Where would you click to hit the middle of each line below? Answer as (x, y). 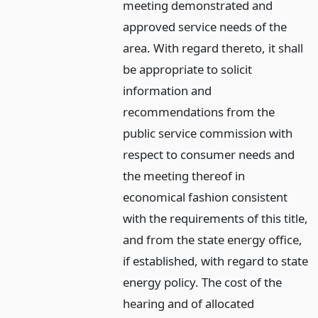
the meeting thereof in (184, 175)
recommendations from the (199, 111)
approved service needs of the (205, 26)
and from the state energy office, (213, 239)
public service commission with (208, 133)
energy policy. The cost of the (203, 282)
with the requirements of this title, (216, 218)
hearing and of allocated (189, 303)
